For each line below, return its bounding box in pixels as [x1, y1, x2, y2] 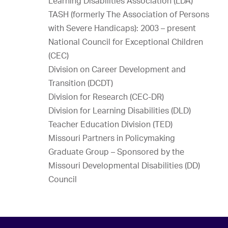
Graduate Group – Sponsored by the [48, 147, 184, 157]
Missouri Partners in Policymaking [48, 133, 175, 143]
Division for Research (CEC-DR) [48, 92, 164, 102]
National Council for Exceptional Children [48, 37, 203, 47]
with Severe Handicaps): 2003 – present [48, 23, 196, 33]
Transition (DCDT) [48, 78, 113, 88]
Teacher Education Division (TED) [48, 119, 173, 129]
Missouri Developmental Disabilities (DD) [48, 160, 200, 170]
